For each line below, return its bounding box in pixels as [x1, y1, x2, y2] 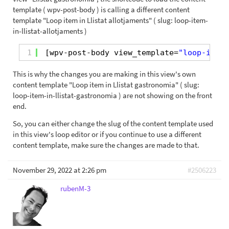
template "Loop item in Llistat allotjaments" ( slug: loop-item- [13, 15, 208, 25]
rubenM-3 [60, 184, 90, 193]
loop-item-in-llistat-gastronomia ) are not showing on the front [13, 90, 212, 100]
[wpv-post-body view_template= [44, 48, 178, 57]
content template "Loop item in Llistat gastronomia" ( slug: [13, 80, 199, 89]
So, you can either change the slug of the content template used [13, 119, 213, 128]
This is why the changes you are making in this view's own [13, 69, 196, 79]
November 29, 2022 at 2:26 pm [13, 165, 106, 175]
